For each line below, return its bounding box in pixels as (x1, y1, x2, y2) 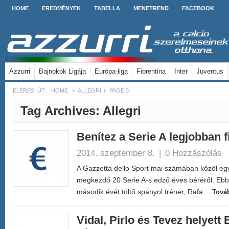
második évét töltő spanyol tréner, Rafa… (77, 188, 212, 196)
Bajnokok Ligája (39, 67, 86, 75)
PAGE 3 (109, 87, 129, 94)
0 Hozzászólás (165, 148, 222, 158)
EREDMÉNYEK (42, 5, 81, 11)
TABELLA (94, 5, 120, 11)
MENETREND (133, 5, 169, 11)
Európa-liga (95, 67, 128, 75)
